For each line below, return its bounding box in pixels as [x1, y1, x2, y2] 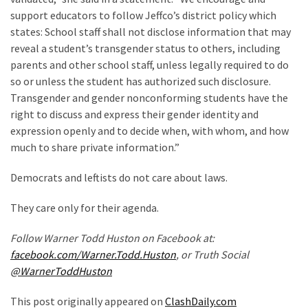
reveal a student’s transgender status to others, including [10, 41, 280, 56]
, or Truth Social [176, 247, 249, 262]
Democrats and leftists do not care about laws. [10, 170, 228, 185]
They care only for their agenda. [10, 201, 159, 215]
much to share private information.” [10, 140, 179, 155]
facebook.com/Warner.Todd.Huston [10, 247, 176, 262]
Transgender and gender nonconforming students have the [10, 91, 288, 105]
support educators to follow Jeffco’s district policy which [10, 8, 276, 23]
